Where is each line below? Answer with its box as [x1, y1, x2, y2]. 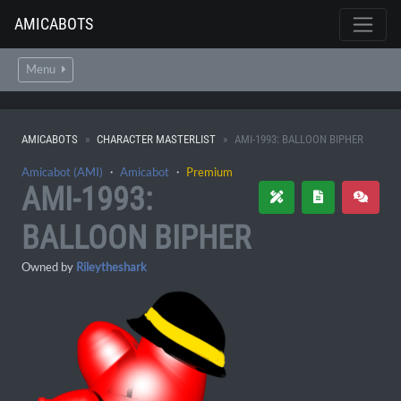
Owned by [21, 260, 76, 274]
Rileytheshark [76, 260, 147, 274]
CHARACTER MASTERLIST [97, 132, 216, 146]
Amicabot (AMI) [21, 165, 103, 179]
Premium [186, 165, 233, 179]
